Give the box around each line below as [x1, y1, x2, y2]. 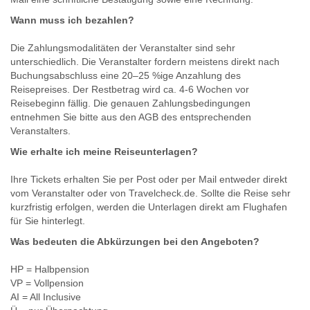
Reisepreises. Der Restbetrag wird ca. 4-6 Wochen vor [10, 83, 249, 95]
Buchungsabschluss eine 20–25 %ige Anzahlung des [10, 69, 241, 81]
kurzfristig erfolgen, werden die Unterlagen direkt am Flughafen [10, 201, 287, 212]
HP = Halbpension [10, 263, 89, 275]
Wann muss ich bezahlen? [10, 14, 134, 26]
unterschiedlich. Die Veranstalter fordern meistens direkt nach [10, 55, 280, 67]
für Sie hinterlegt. [10, 215, 85, 226]
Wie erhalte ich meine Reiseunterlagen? [10, 145, 198, 157]
